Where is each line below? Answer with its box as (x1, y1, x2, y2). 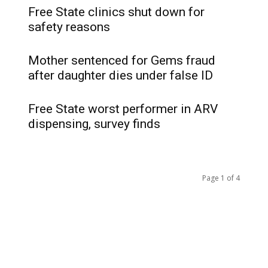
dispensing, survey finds (28, 117, 160, 131)
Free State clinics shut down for (28, 5, 205, 19)
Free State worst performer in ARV (28, 102, 218, 116)
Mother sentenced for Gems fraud (28, 53, 215, 68)
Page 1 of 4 (202, 173, 240, 183)
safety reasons (28, 20, 110, 34)
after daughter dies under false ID (28, 68, 213, 83)
